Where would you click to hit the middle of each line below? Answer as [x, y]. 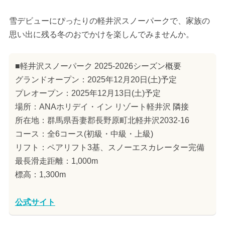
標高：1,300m [40, 174]
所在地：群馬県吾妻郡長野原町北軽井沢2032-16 [102, 120]
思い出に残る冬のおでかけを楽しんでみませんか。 [101, 34]
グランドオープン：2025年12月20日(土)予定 [96, 79]
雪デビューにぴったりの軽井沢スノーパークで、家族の [109, 21]
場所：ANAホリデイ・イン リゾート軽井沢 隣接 [102, 106]
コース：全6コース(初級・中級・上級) [84, 134]
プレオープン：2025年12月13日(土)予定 [88, 93]
